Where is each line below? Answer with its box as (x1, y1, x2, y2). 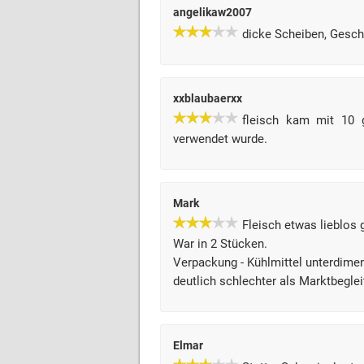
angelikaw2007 (173, 6, 252, 19)
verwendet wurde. (173, 132, 267, 146)
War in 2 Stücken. (173, 236, 267, 251)
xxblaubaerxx (173, 92, 242, 105)
